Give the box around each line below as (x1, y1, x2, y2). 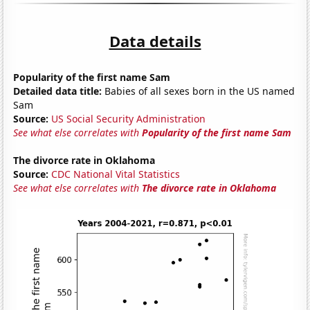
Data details (109, 30, 201, 51)
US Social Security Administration (51, 111, 206, 125)
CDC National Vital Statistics (51, 167, 181, 181)
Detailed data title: (13, 84, 102, 98)
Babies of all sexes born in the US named (102, 84, 295, 98)
